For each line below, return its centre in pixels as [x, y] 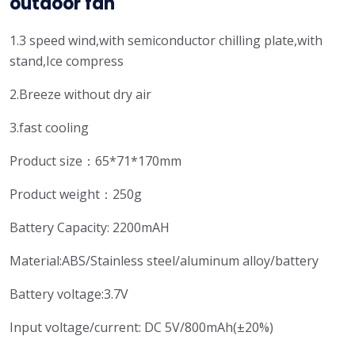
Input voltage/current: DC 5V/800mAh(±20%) [141, 327]
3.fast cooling [49, 128]
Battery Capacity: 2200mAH [90, 227]
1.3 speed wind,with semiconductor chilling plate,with [166, 40]
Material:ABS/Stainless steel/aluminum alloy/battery [164, 261]
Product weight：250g [76, 194]
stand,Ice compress [67, 61]
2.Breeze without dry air [80, 94]
